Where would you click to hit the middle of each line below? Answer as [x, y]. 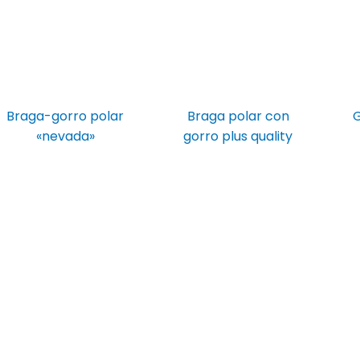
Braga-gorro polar [65, 117]
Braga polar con [238, 117]
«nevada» [65, 137]
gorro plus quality [238, 137]
